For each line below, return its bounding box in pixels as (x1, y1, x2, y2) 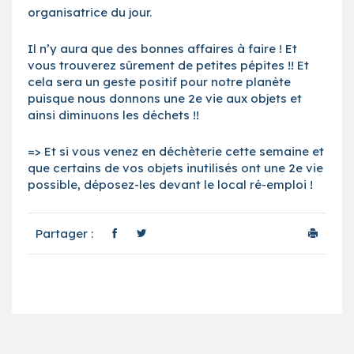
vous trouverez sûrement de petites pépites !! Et (28, 57, 309, 73)
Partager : (36, 225, 93, 241)
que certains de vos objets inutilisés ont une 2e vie (28, 160, 323, 175)
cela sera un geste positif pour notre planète (28, 73, 291, 89)
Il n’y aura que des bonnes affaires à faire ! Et (28, 40, 297, 56)
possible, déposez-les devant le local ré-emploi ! (28, 176, 313, 192)
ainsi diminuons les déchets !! (28, 107, 199, 122)
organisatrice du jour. (28, 4, 152, 20)
